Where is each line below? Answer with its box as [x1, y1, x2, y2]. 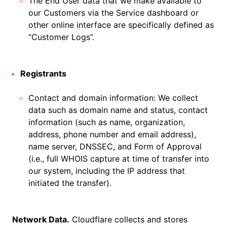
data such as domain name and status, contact [28, 105, 208, 115]
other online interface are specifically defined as [28, 20, 214, 30]
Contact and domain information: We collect [28, 93, 198, 103]
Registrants [20, 68, 66, 79]
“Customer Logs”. [28, 32, 94, 42]
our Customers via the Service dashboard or [28, 8, 199, 18]
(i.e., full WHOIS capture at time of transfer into [28, 154, 209, 164]
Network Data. [12, 214, 69, 224]
